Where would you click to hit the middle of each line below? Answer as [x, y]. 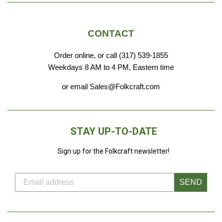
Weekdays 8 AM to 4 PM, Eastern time [111, 67]
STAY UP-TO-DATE [113, 131]
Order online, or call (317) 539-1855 [111, 55]
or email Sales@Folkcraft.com [111, 86]
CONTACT [111, 33]
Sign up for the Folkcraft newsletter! [113, 151]
